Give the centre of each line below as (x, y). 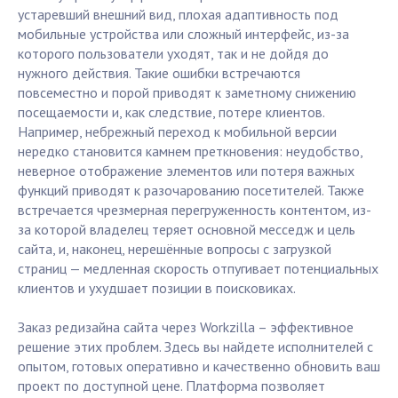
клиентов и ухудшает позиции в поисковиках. (157, 288)
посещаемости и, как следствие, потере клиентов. (171, 112)
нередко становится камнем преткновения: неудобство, (190, 151)
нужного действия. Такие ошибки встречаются (159, 73)
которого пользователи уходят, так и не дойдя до (173, 54)
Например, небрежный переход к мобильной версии (177, 132)
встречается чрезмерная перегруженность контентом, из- (195, 210)
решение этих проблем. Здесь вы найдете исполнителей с (195, 347)
